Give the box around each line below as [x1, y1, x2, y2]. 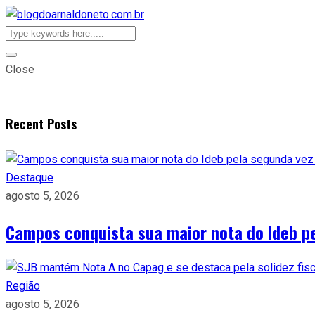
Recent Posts [6, 114, 77, 133]
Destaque [6, 170, 53, 184]
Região [6, 278, 40, 292]
